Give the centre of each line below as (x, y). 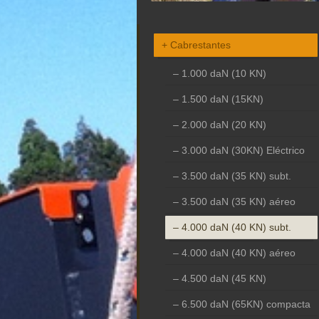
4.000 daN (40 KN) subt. (236, 227)
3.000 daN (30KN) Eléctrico (243, 150)
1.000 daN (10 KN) (224, 73)
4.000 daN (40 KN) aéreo (238, 252)
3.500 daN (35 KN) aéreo (238, 201)
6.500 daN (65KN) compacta (246, 304)
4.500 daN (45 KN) (224, 278)
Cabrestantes (200, 45)
